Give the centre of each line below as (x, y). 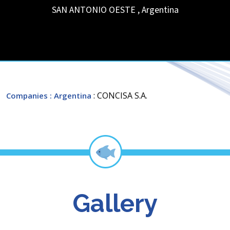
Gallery (115, 203)
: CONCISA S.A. (120, 95)
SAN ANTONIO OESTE (93, 10)
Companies (27, 95)
